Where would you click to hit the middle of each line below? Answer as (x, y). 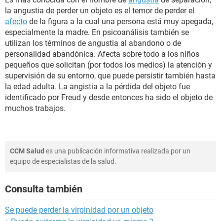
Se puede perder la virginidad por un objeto (79, 210)
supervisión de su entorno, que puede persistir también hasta (110, 76)
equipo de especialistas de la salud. (63, 161)
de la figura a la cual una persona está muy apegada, (120, 21)
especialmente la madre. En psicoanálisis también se (97, 32)
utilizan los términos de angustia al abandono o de (93, 43)
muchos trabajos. (35, 108)
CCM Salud (27, 151)
